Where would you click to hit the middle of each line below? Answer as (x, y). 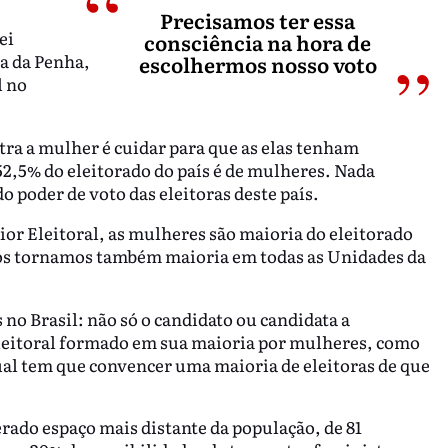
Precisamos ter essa (258, 20)
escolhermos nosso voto (257, 64)
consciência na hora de (258, 42)
